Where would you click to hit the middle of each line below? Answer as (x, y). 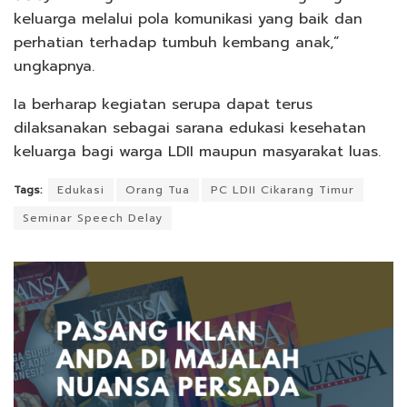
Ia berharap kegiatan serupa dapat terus (163, 105)
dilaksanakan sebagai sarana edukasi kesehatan (190, 129)
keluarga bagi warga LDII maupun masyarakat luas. (197, 152)
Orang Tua (158, 190)
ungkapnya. (54, 67)
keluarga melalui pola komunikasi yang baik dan (188, 20)
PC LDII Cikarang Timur (283, 190)
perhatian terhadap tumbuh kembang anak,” (177, 43)
